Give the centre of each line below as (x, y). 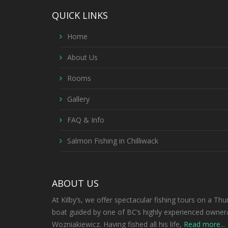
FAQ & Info (86, 120)
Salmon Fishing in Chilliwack (113, 140)
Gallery (78, 99)
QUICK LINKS (80, 16)
